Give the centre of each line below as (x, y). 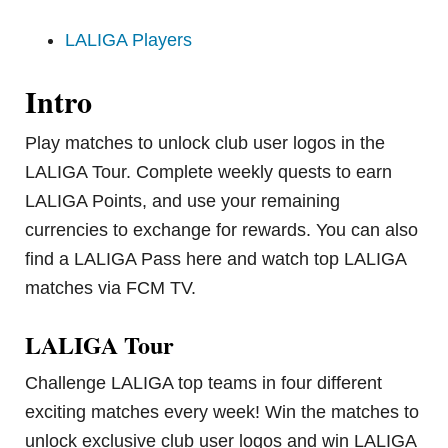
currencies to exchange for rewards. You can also (222, 230)
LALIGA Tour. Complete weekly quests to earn (209, 172)
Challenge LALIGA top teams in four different (204, 383)
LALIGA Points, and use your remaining (183, 201)
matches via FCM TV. (111, 288)
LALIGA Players (129, 40)
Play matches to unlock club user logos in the (205, 143)
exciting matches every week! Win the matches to (222, 412)
